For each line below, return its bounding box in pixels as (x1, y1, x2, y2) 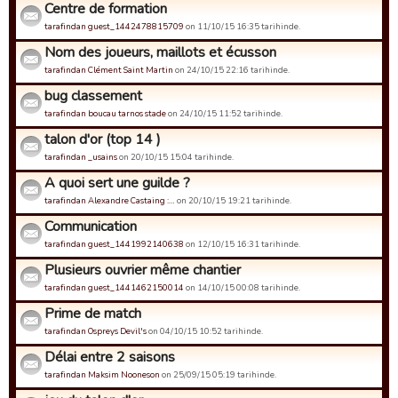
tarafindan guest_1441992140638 (44, 238, 184, 250)
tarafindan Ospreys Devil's (44, 325, 147, 337)
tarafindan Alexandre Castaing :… (44, 195, 175, 206)
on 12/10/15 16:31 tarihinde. (184, 238, 300, 250)
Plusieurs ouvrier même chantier (44, 260, 241, 280)
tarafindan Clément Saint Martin (44, 64, 173, 76)
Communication (44, 217, 137, 236)
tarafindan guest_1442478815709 (44, 20, 184, 32)
